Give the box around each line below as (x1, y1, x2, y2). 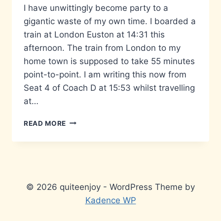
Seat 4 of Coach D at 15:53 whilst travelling (24, 82, 195, 93)
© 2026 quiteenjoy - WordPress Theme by (26, 182, 195, 192)
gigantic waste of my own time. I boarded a (24, 16, 196, 26)
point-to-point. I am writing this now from (24, 69, 186, 79)
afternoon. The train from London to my (24, 42, 181, 53)
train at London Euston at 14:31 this (24, 29, 165, 39)
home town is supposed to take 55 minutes (24, 56, 195, 66)
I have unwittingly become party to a (24, 2, 168, 13)
